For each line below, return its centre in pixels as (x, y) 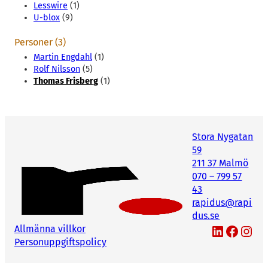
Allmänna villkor (50, 229)
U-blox (47, 18)
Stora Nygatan (223, 137)
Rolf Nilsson (57, 69)
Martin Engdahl (63, 57)
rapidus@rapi (222, 203)
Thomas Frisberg (66, 81)
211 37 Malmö (220, 163)
